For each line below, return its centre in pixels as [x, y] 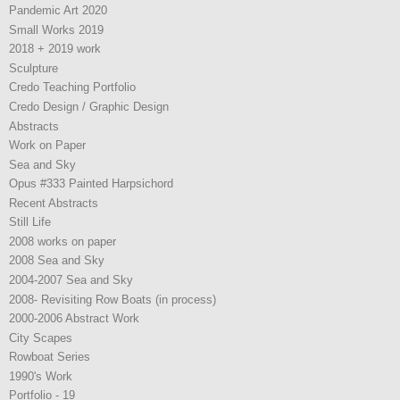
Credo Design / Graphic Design [89, 106]
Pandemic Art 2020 [58, 11]
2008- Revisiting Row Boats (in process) [112, 299]
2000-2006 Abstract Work [74, 319]
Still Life [30, 222]
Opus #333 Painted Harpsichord [91, 184]
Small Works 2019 [56, 29]
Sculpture [33, 68]
